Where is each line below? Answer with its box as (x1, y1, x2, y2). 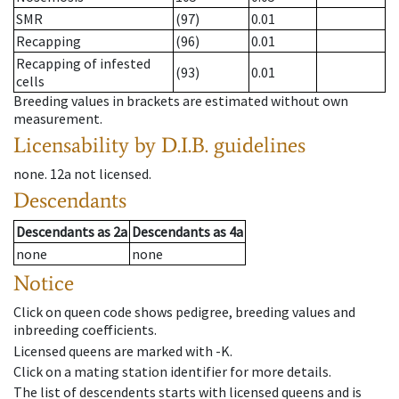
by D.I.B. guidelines (134, 132, 305, 159)
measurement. (13, 110, 102, 128)
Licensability (13, 132, 129, 159)
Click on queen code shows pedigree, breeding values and (13, 303, 355, 322)
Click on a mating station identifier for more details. (13, 362, 331, 380)
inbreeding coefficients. (13, 321, 157, 339)
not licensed (74, 165, 149, 183)
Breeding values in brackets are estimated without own (13, 92, 348, 110)
